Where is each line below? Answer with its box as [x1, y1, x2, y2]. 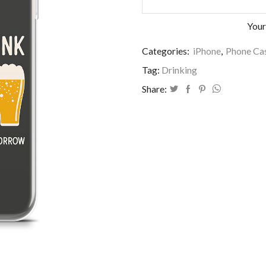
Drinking [161, 64, 197, 75]
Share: [142, 83, 167, 94]
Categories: [142, 45, 191, 56]
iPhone [193, 45, 221, 56]
